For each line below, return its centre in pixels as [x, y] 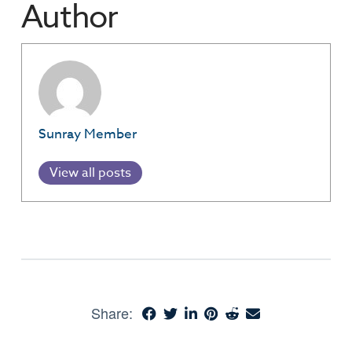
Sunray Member [87, 134]
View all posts [90, 172]
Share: [112, 313]
